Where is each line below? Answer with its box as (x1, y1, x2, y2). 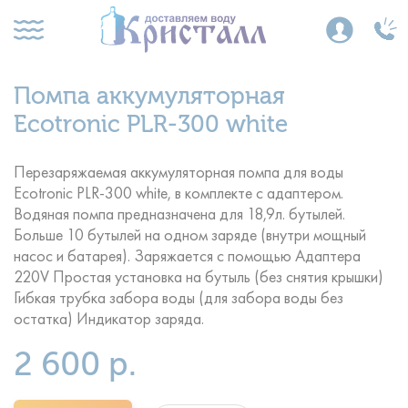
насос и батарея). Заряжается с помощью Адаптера (14, 245, 361, 257)
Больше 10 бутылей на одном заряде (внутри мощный (14, 224, 366, 236)
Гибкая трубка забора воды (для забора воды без (14, 287, 343, 299)
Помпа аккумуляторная (14, 82, 285, 110)
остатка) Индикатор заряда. (14, 308, 204, 320)
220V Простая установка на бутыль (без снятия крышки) (14, 266, 383, 278)
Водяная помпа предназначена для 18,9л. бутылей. (14, 203, 345, 215)
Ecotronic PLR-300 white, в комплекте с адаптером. (14, 182, 343, 194)
